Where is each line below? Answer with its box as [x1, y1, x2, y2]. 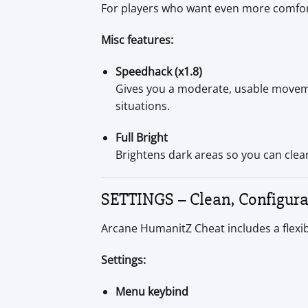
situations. [115, 98, 170, 113]
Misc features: [101, 32, 173, 48]
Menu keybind [115, 283, 188, 299]
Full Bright [115, 129, 168, 145]
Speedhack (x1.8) [115, 63, 202, 79]
